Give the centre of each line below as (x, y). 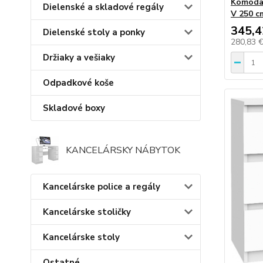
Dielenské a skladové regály (103, 7)
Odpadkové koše (78, 83)
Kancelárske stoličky (87, 212)
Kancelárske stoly (81, 237)
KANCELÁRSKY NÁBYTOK (123, 151)
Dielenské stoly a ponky (94, 33)
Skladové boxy (74, 108)
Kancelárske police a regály (102, 187)
